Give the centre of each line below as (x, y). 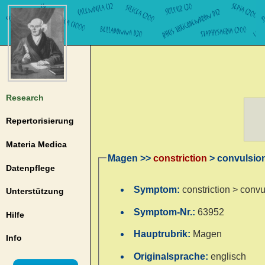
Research (25, 97)
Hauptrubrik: (164, 234)
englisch (229, 257)
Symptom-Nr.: (166, 212)
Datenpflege (30, 168)
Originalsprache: (172, 257)
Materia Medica (36, 144)
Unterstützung (35, 191)
